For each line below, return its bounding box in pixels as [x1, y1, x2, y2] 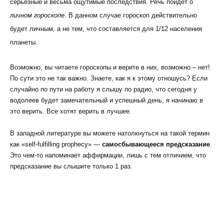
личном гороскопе [10, 11, 64, 19]
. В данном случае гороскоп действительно [64, 11, 197, 19]
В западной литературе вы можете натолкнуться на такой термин [10, 129, 209, 137]
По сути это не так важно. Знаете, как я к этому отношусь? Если [10, 74, 207, 82]
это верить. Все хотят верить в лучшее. [10, 107, 131, 115]
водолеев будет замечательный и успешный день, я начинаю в [10, 96, 203, 104]
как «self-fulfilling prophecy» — [10, 140, 102, 148]
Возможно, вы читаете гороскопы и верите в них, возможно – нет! [10, 63, 210, 71]
